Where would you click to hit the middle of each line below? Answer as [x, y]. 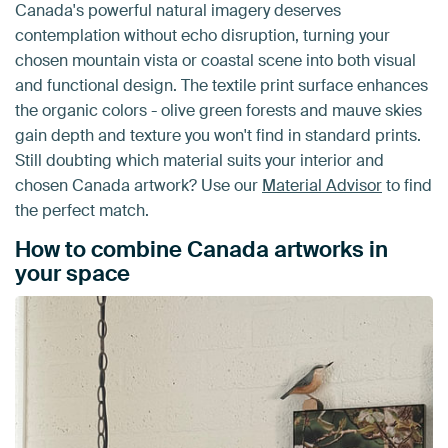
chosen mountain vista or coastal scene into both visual [215, 60]
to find [407, 185]
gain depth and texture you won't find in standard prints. [218, 135]
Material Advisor [322, 185]
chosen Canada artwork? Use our [138, 185]
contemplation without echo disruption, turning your [202, 35]
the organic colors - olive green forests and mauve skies [218, 110]
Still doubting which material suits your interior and [199, 160]
